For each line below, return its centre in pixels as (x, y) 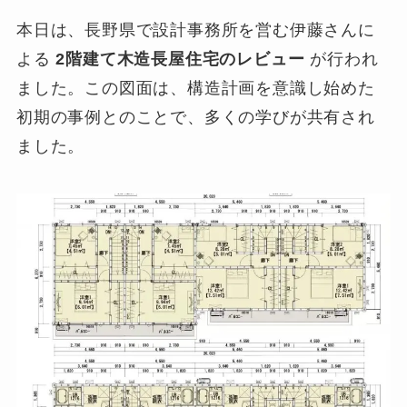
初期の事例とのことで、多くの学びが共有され (195, 117)
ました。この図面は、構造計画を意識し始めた (195, 88)
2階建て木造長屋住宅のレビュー (180, 59)
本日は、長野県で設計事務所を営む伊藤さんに (195, 30)
